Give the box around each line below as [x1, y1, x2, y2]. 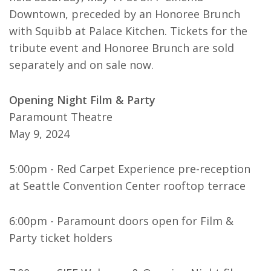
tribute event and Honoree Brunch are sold [9, 41, 234, 55]
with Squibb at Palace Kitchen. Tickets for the [9, 24, 247, 38]
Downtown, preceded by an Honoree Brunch [9, 7, 240, 21]
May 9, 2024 [9, 126, 70, 141]
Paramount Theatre [9, 109, 113, 124]
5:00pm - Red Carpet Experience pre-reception [9, 162, 250, 176]
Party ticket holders [9, 230, 113, 245]
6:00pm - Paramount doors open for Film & [9, 214, 233, 228]
